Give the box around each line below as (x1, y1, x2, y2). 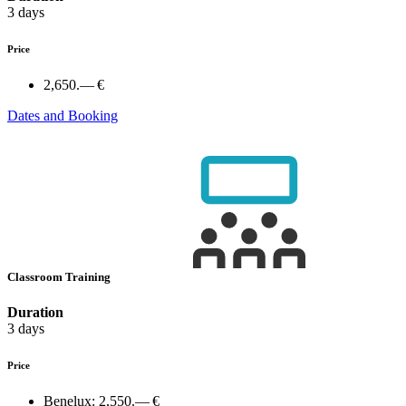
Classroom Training (7, 269, 113, 284)
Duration (7, 304, 63, 320)
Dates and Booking (7, 108, 118, 124)
